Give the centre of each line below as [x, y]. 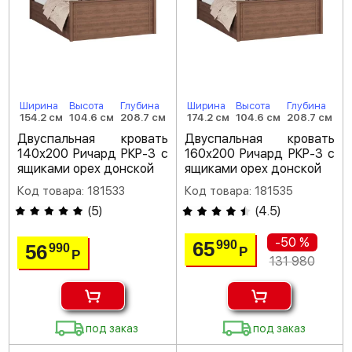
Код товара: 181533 [71, 191]
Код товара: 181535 [238, 191]
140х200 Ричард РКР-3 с [93, 154]
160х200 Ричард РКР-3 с [259, 154]
